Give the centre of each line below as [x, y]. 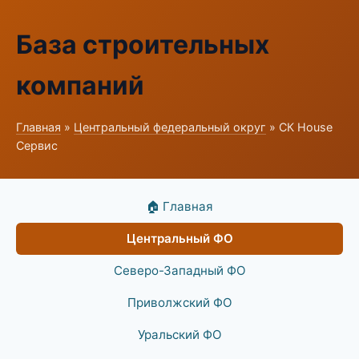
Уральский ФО [179, 335]
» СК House [299, 127]
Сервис [37, 145]
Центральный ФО [179, 238]
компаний [80, 85]
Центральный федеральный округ [170, 127]
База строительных [143, 44]
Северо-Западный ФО [179, 270]
